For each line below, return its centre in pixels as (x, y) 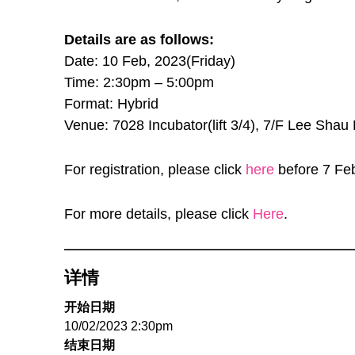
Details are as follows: (139, 40)
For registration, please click (155, 170)
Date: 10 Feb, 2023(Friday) (149, 61)
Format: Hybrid (111, 104)
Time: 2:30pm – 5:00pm (139, 83)
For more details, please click (158, 214)
